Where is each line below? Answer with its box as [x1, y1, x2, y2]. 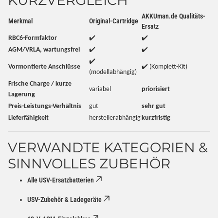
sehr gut [142, 103, 165, 110]
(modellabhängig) [89, 69, 137, 76]
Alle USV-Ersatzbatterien [27, 176, 94, 184]
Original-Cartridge [89, 17, 138, 25]
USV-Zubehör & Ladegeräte [27, 195, 102, 203]
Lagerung [8, 91, 35, 99]
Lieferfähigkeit [8, 114, 49, 122]
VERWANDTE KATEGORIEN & [8, 139, 208, 156]
